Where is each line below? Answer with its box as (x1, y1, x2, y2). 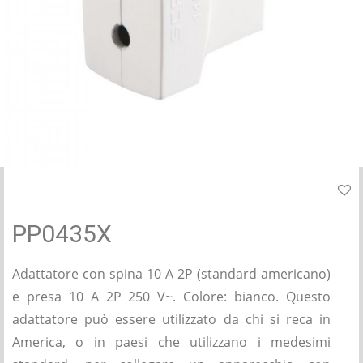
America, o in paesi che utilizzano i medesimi (12, 333, 331, 351)
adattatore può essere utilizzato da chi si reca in (12, 310, 331, 328)
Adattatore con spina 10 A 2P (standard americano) (12, 265, 331, 283)
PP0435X (12, 220, 112, 248)
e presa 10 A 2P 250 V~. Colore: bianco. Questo (12, 288, 331, 305)
